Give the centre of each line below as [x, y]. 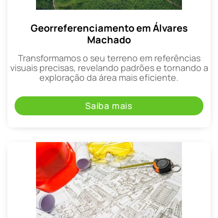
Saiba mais [109, 106]
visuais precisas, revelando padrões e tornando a [109, 67]
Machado [109, 39]
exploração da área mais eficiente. [109, 77]
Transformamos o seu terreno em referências [109, 58]
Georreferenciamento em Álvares [109, 28]
